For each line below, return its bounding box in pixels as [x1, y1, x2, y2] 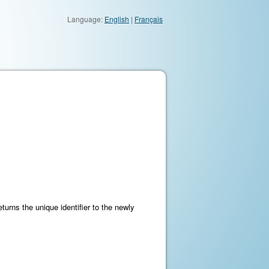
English [104, 14, 129, 24]
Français [134, 14, 163, 24]
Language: [67, 14, 104, 24]
